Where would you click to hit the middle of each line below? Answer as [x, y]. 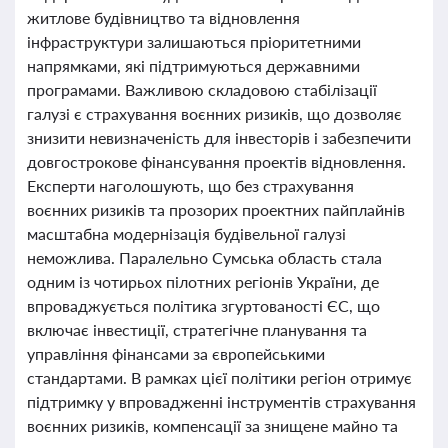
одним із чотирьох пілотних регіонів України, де [203, 281]
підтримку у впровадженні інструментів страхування [221, 401]
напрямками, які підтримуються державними [193, 65]
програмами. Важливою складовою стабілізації [202, 89]
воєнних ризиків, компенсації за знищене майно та [212, 425]
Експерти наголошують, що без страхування [190, 185]
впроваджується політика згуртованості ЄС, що [203, 305]
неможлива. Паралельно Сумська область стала [204, 257]
